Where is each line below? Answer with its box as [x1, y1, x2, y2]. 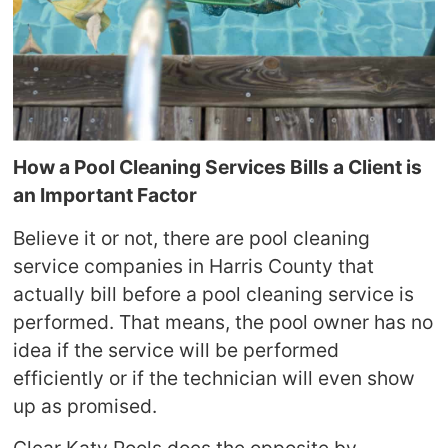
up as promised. [13, 393, 158, 418]
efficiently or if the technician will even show [13, 365, 416, 390]
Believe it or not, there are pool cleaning [13, 225, 371, 250]
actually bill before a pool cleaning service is [13, 281, 415, 306]
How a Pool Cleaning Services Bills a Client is [13, 155, 423, 180]
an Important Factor [13, 183, 198, 208]
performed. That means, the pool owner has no [13, 309, 434, 334]
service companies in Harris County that [13, 253, 375, 278]
